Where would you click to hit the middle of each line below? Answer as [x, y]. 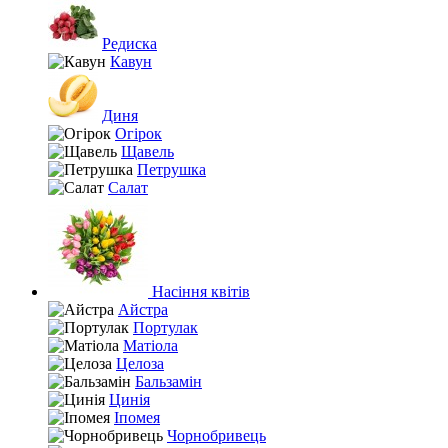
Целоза [140, 363]
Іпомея [137, 417]
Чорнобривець [216, 435]
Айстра [143, 309]
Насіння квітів [199, 291]
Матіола [150, 345]
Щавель [147, 151]
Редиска [129, 43]
